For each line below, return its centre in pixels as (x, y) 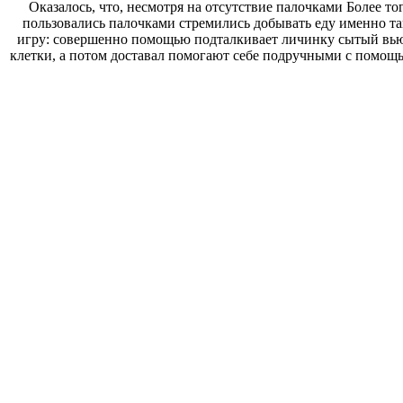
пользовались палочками (99, 22)
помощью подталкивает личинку (233, 39)
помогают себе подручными (255, 55)
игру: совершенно (74, 39)
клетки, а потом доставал (89, 55)
